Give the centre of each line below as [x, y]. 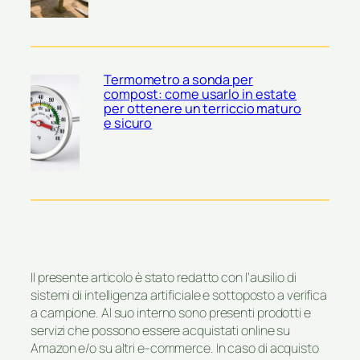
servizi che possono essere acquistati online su [161, 330]
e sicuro [128, 123]
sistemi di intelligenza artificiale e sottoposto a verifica [179, 295]
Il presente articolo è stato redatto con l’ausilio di [164, 277]
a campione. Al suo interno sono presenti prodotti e [171, 312]
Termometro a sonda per [178, 80]
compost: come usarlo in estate [200, 94]
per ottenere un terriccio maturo [202, 109]
